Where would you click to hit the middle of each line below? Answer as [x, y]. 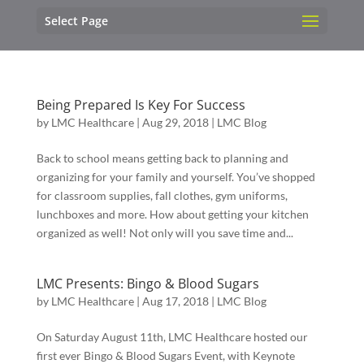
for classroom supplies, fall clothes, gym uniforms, [162, 195]
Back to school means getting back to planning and [162, 158]
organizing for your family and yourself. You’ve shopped [175, 177]
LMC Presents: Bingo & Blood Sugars [147, 284]
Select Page [76, 21]
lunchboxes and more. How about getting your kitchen [172, 214]
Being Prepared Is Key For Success [141, 105]
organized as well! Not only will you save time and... [165, 233]
